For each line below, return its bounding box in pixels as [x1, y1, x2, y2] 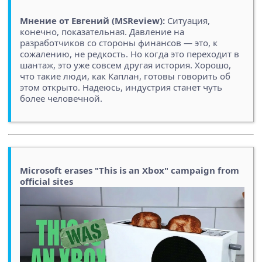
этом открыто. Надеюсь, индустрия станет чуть [20, 81, 222, 94]
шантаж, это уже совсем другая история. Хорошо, [20, 59, 231, 71]
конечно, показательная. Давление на [20, 26, 184, 38]
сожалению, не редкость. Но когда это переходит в [20, 48, 239, 60]
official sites [20, 175, 73, 188]
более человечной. [20, 92, 102, 105]
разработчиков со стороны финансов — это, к [20, 37, 218, 49]
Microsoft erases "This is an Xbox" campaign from [20, 164, 239, 177]
